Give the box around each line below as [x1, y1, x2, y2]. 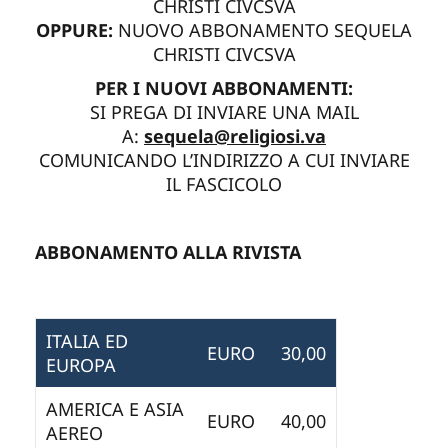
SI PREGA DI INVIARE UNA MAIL [89, 99, 359, 124]
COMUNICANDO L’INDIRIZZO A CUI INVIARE [38, 147, 410, 172]
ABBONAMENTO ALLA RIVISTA [35, 239, 301, 264]
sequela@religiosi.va [144, 123, 326, 148]
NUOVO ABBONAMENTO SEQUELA [118, 17, 412, 42]
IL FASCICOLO [166, 171, 282, 196]
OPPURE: [36, 17, 118, 42]
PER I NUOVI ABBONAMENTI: [95, 75, 353, 100]
